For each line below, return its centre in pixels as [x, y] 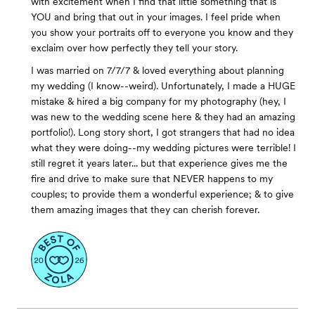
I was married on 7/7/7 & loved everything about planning [157, 71]
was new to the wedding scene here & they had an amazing [163, 117]
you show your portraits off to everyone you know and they [162, 33]
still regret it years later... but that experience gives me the [159, 163]
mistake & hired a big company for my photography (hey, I [159, 102]
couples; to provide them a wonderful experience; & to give [162, 194]
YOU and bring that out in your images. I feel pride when [156, 17]
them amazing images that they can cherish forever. [145, 210]
